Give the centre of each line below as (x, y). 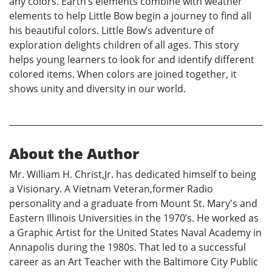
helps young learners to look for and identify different (132, 59)
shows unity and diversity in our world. (97, 88)
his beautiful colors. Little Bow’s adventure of (111, 30)
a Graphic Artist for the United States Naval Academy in (135, 232)
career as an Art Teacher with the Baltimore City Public (134, 261)
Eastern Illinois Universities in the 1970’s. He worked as (134, 218)
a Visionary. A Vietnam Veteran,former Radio (111, 189)
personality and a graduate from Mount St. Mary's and (133, 203)
